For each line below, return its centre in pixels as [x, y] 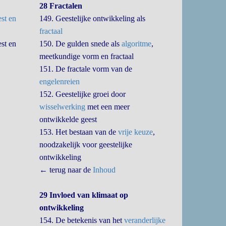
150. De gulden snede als [81, 44]
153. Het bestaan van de [79, 132]
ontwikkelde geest [68, 119]
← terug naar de [66, 170]
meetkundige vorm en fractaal [87, 56]
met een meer [108, 107]
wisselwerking [63, 107]
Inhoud [104, 170]
